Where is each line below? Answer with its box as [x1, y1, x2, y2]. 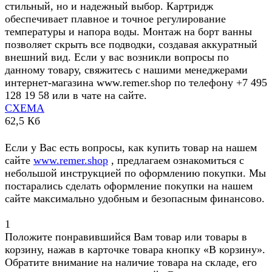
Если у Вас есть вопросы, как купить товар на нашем [5, 141, 257, 154]
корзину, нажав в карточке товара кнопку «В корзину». [5, 243, 265, 256]
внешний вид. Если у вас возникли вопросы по [5, 51, 229, 64]
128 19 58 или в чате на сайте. [5, 89, 147, 102]
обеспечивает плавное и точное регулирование [5, 13, 226, 25]
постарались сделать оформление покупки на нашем [5, 180, 253, 192]
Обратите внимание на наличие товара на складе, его [5, 256, 257, 269]
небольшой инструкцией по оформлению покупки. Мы [5, 167, 266, 180]
